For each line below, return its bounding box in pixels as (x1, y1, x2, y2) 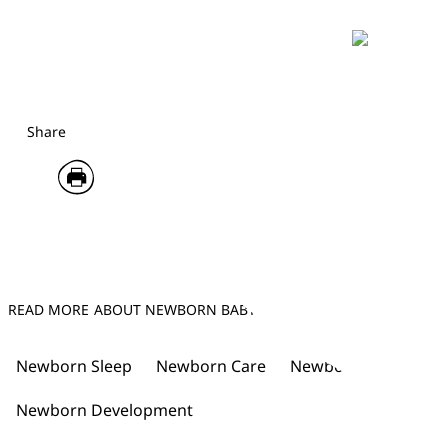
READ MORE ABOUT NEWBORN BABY (8, 299, 257, 319)
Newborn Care (156, 354, 266, 377)
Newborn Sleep (16, 354, 132, 377)
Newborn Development (16, 398, 193, 421)
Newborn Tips (290, 354, 396, 377)
